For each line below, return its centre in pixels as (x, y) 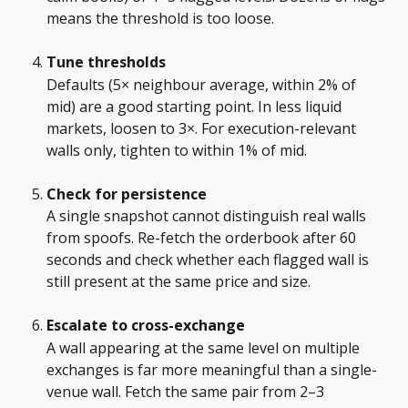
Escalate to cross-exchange (146, 326)
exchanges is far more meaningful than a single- (212, 369)
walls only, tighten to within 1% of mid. (177, 150)
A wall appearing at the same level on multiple (205, 347)
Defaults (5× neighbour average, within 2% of (203, 84)
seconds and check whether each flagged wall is (209, 260)
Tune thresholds (106, 62)
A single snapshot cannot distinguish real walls (208, 216)
